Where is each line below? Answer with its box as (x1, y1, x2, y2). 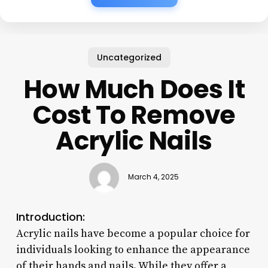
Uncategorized (97, 51, 162, 63)
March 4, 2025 (127, 172, 179, 182)
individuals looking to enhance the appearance (16, 242, 250, 257)
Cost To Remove (32, 97, 236, 133)
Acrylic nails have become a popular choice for (16, 226, 250, 240)
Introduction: (16, 209, 85, 224)
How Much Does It (23, 71, 245, 107)
